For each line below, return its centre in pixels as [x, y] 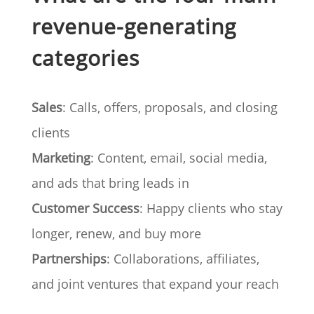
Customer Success [85, 209]
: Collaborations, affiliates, [183, 259]
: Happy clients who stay [211, 209]
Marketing [61, 158]
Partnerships [69, 259]
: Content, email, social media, [178, 158]
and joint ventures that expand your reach [155, 284]
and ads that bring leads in [110, 183]
